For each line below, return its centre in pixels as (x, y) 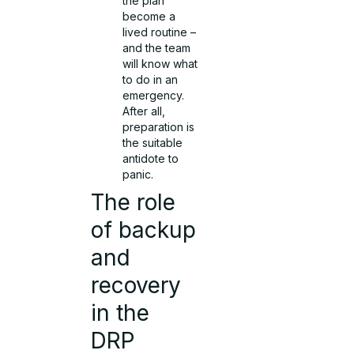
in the (121, 313)
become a (149, 17)
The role (134, 203)
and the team (157, 48)
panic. (138, 175)
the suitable (153, 143)
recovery (136, 286)
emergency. (154, 96)
